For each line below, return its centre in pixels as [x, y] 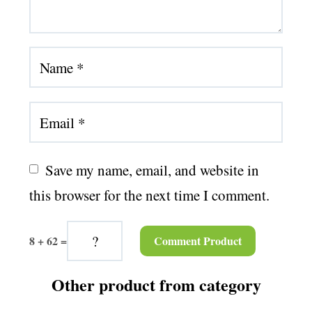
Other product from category [156, 285]
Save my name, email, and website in [152, 170]
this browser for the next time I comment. [149, 195]
